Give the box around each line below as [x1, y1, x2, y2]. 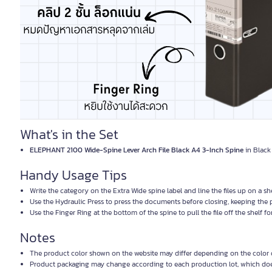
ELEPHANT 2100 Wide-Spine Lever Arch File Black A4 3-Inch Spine [30, 144, 243, 155]
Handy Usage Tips [20, 165, 127, 185]
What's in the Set [20, 124, 118, 144]
